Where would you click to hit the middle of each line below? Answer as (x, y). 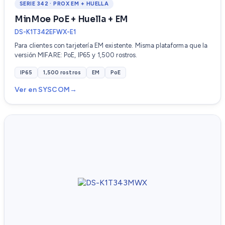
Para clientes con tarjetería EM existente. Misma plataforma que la (111, 46)
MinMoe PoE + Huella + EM (71, 20)
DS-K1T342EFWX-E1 (45, 32)
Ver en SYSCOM (42, 90)
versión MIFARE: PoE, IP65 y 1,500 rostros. (76, 55)
